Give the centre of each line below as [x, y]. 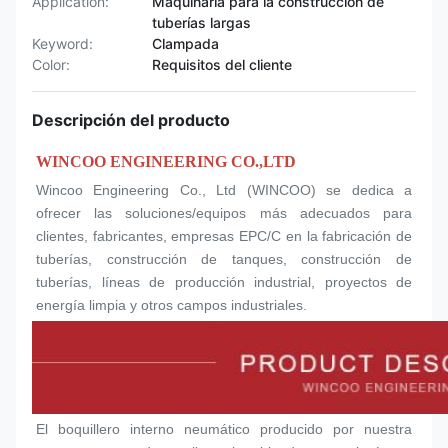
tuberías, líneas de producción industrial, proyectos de [224, 282]
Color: [51, 64]
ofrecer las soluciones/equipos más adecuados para [224, 213]
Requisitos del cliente [222, 64]
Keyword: [62, 43]
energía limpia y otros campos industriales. [171, 305]
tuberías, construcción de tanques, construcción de [224, 259]
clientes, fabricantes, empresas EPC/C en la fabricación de [224, 236]
